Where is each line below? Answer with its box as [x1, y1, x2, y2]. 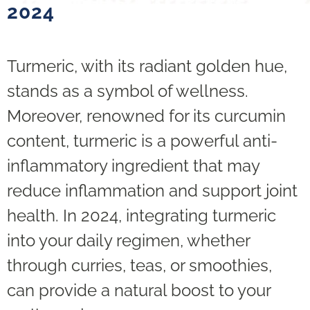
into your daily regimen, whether [7, 230, 250, 251]
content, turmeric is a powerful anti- [7, 131, 277, 152]
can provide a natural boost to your [7, 280, 271, 301]
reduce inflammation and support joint [7, 181, 298, 201]
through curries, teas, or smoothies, [7, 255, 272, 276]
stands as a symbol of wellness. [7, 81, 248, 102]
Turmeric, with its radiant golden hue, [7, 56, 287, 77]
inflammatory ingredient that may [7, 156, 259, 176]
